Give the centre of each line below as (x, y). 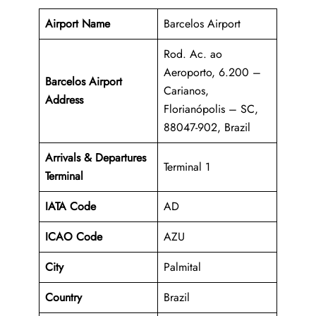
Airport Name (79, 24)
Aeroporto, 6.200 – (212, 73)
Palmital (182, 267)
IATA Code (71, 207)
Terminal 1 (187, 167)
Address (64, 100)
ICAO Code (74, 237)
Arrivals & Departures (96, 158)
